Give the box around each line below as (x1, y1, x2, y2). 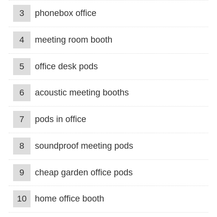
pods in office (34, 114, 86, 124)
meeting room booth (34, 34, 112, 45)
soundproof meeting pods (34, 140, 133, 151)
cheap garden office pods (34, 167, 133, 177)
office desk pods (34, 61, 98, 71)
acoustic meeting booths (34, 88, 129, 98)
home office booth (34, 194, 104, 204)
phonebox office (34, 8, 96, 18)
